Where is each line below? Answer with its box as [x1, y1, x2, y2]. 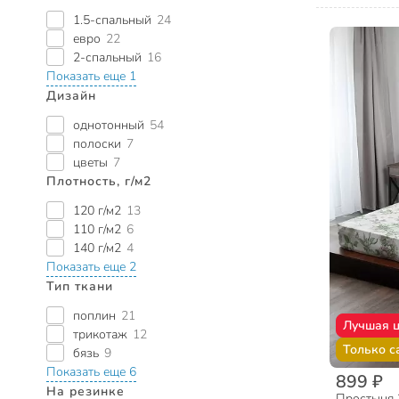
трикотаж [73, 326, 127, 344]
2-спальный [73, 49, 142, 67]
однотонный [73, 117, 144, 134]
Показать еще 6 [46, 363, 136, 381]
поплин [73, 307, 116, 325]
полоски [73, 135, 121, 153]
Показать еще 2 [46, 258, 136, 276]
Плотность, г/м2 [46, 173, 151, 191]
